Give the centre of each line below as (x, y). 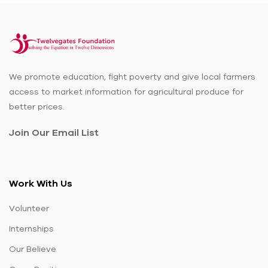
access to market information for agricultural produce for (126, 92)
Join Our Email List (54, 132)
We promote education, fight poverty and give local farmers (132, 77)
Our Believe (33, 249)
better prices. (37, 106)
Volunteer (29, 208)
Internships (31, 229)
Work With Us (41, 183)
